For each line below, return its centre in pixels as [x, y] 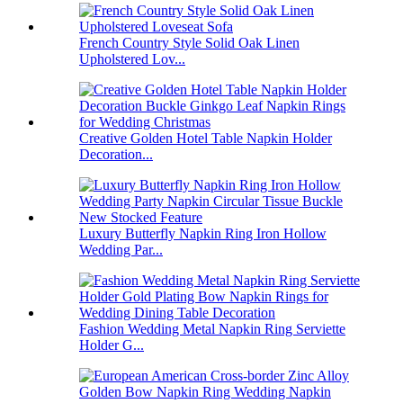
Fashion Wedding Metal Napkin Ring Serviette [212, 329]
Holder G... [112, 345]
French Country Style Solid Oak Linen [189, 43]
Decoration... [116, 155]
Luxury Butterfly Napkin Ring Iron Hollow [203, 234]
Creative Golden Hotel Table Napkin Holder [206, 139]
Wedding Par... [121, 250]
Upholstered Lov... [132, 59]
